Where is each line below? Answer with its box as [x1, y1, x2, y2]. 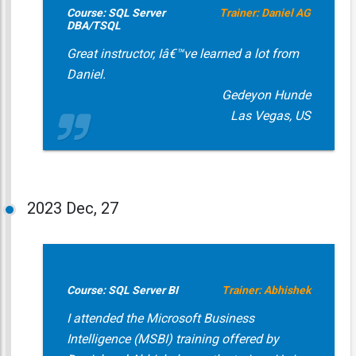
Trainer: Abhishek [221, 284, 311, 296]
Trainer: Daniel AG [219, 6, 311, 19]
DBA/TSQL [66, 19, 121, 32]
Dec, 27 [65, 199, 118, 218]
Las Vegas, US [230, 108, 311, 123]
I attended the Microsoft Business [66, 311, 254, 326]
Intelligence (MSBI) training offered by [66, 331, 279, 346]
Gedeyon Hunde [221, 87, 311, 103]
